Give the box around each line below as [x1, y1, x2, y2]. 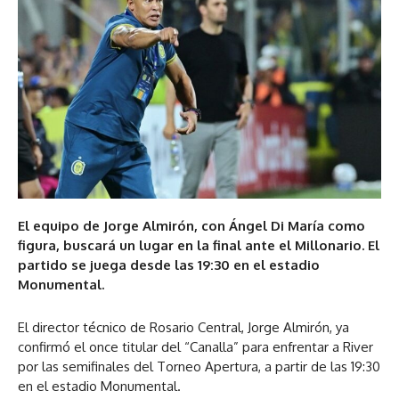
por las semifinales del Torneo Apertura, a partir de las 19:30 [18, 358, 380, 376]
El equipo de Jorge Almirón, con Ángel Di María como [18, 217, 365, 235]
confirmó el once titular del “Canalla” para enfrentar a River [18, 338, 373, 356]
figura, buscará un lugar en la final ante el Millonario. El [18, 237, 379, 255]
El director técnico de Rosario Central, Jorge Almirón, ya [18, 319, 349, 337]
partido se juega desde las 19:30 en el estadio [18, 256, 320, 274]
